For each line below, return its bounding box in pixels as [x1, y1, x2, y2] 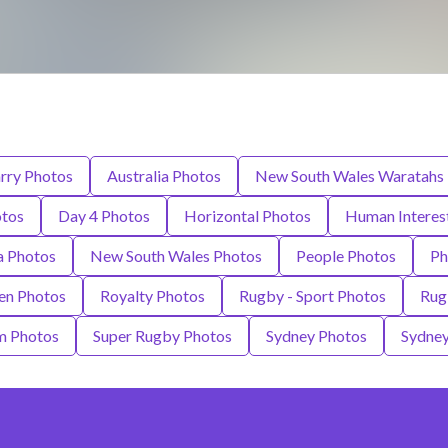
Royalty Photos [99, 286, 205, 306]
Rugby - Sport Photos [238, 286, 386, 306]
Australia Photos [107, 166, 221, 186]
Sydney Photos [265, 326, 367, 346]
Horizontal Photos [184, 206, 311, 226]
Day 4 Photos [58, 206, 150, 226]
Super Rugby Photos [92, 326, 232, 346]
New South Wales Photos [89, 246, 262, 266]
